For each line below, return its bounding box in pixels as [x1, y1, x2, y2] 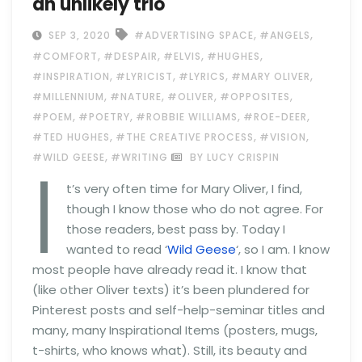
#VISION [259, 130, 306, 144]
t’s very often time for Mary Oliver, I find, [65, 180, 302, 197]
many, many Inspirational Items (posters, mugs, [32, 322, 318, 339]
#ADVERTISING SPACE [134, 28, 254, 42]
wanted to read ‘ [65, 241, 167, 258]
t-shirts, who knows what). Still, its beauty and [32, 342, 307, 359]
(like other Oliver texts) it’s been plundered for [32, 281, 309, 298]
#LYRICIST [116, 69, 173, 83]
